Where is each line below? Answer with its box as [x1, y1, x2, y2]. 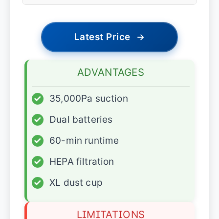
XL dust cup [49, 177, 103, 189]
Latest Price [74, 31, 131, 43]
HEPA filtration [49, 156, 114, 168]
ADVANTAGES [77, 66, 144, 79]
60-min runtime [49, 135, 119, 147]
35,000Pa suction [49, 93, 128, 105]
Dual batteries [49, 114, 113, 126]
